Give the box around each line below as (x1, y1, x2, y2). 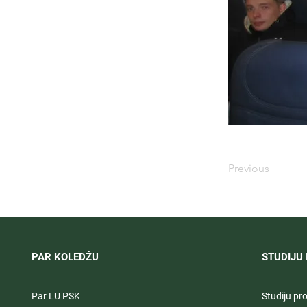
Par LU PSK (31, 291, 80, 302)
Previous (228, 162, 269, 175)
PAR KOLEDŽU (31, 251, 99, 263)
